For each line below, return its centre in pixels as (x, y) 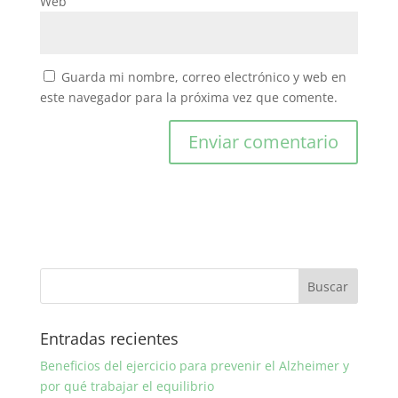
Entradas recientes (109, 339)
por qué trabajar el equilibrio (127, 386)
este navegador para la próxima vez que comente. (188, 98)
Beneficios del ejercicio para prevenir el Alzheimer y (194, 366)
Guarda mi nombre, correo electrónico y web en (203, 77)
